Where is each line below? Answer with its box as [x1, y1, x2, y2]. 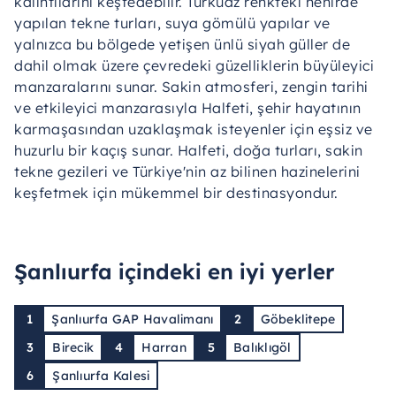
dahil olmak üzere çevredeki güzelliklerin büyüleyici [14, 57, 374, 74]
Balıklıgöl [233, 339, 292, 355]
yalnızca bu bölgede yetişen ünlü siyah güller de [14, 35, 350, 53]
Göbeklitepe [260, 311, 336, 327]
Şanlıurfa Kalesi [52, 368, 150, 384]
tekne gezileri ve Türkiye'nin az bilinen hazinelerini [14, 163, 361, 180]
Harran [141, 339, 187, 355]
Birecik [52, 339, 94, 355]
